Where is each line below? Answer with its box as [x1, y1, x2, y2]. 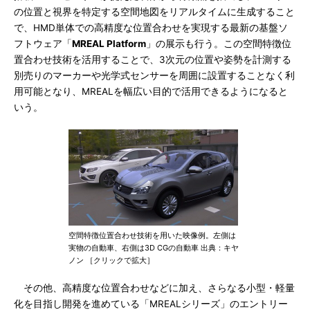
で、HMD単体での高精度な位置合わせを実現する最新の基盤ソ [14, 22, 288, 33]
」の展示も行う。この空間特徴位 [146, 38, 291, 49]
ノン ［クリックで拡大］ [69, 255, 154, 265]
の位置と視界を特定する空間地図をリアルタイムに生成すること [14, 6, 295, 17]
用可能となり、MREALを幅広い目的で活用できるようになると [14, 86, 288, 97]
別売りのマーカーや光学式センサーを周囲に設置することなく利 [14, 70, 295, 81]
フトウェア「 [14, 38, 72, 49]
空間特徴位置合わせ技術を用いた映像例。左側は [69, 230, 236, 240]
